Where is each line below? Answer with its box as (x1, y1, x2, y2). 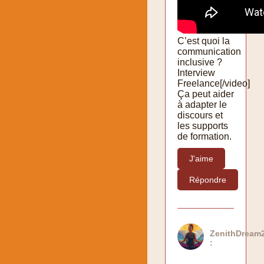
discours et (177, 110, 223, 120)
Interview (177, 67, 215, 78)
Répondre (189, 174, 226, 184)
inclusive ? (177, 57, 222, 67)
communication (177, 46, 241, 57)
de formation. (177, 131, 232, 141)
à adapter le (177, 99, 227, 110)
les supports (177, 120, 228, 131)
